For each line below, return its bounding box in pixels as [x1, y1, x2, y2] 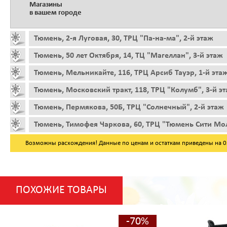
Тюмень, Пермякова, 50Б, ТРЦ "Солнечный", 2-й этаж [34, 103, 224, 111]
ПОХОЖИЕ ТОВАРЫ [16, 184, 107, 196]
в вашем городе [29, 9, 82, 17]
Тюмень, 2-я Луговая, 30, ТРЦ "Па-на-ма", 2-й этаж [34, 34, 213, 43]
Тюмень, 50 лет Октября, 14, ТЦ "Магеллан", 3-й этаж [34, 51, 223, 60]
